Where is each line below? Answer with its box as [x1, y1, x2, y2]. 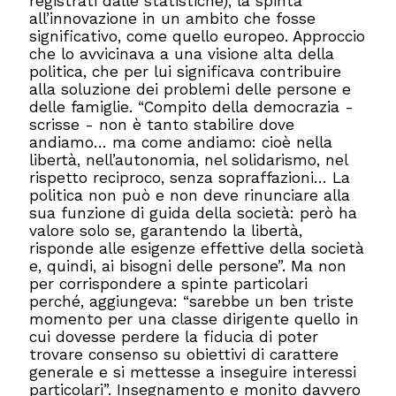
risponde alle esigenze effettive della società [29, 240, 365, 257]
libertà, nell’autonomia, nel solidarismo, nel [29, 151, 348, 169]
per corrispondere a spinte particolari [29, 275, 308, 293]
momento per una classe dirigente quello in [29, 310, 360, 328]
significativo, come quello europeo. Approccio [29, 27, 366, 45]
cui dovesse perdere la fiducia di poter [29, 328, 319, 346]
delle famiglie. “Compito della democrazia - [29, 98, 354, 116]
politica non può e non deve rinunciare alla [29, 187, 351, 204]
